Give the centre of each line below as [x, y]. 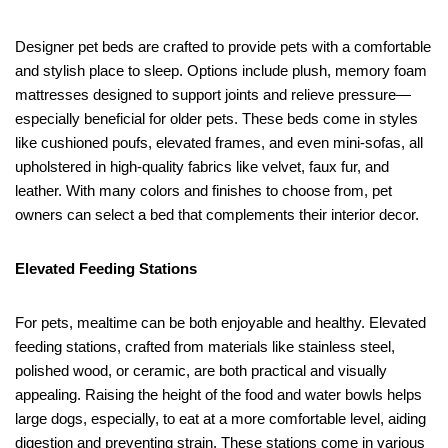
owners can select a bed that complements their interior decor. [217, 214]
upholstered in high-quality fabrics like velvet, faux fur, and [202, 166]
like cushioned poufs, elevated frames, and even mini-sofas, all [219, 142]
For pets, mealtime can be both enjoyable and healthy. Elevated [220, 322]
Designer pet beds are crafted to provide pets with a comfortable [223, 46]
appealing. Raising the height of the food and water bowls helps [218, 394]
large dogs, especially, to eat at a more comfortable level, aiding [220, 418]
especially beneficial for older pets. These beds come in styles [216, 118]
